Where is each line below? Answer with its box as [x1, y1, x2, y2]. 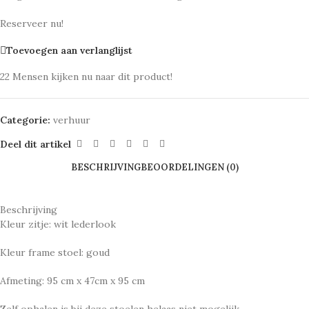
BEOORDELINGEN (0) [140, 161, 239, 173]
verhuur [53, 114, 90, 126]
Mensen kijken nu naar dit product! [12, 70, 172, 83]
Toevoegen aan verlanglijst [6, 43, 132, 57]
